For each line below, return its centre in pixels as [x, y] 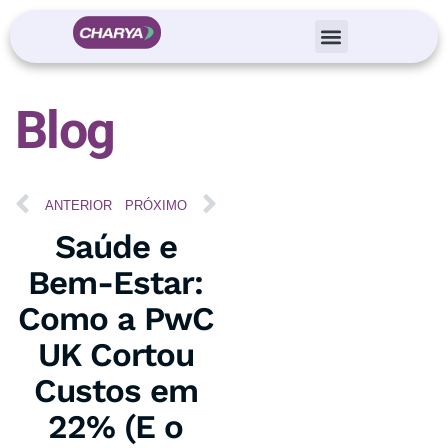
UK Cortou [115, 354]
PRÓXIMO [155, 205]
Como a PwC [115, 318]
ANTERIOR [78, 205]
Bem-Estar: [116, 282]
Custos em [115, 390]
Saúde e [115, 246]
